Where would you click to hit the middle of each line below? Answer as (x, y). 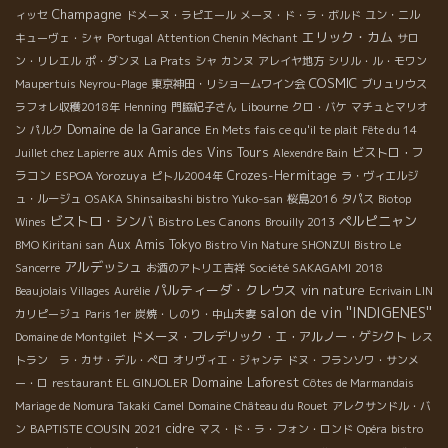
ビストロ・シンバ (102, 221)
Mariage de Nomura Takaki (82, 406)
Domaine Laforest (245, 382)
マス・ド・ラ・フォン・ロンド (276, 429)
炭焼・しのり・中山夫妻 (195, 314)
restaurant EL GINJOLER (120, 383)
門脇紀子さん (204, 107)
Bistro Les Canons (209, 222)
